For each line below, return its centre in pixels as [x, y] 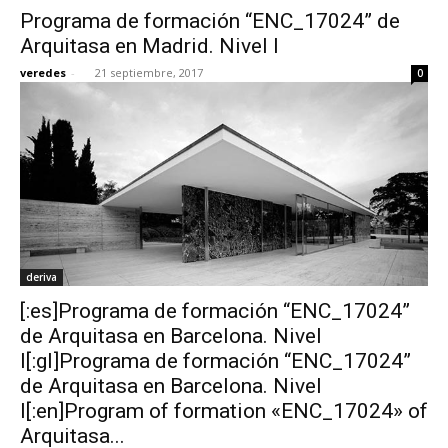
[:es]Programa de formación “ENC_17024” [215, 310]
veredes [43, 72]
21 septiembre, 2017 [149, 72]
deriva [41, 276]
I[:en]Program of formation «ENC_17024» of [224, 410]
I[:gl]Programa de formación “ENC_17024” [215, 360]
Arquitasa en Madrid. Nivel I [149, 45]
